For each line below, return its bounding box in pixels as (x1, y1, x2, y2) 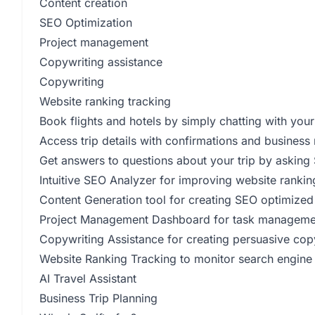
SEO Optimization (39, 15, 132, 30)
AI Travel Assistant (39, 271, 136, 285)
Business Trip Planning (39, 291, 157, 305)
